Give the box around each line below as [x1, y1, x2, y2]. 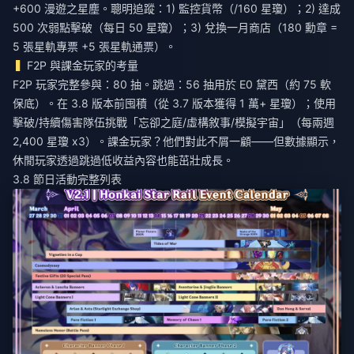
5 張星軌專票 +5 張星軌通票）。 [13, 40, 176, 53]
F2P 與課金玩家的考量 [27, 58, 139, 72]
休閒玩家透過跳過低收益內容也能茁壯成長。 [13, 153, 234, 167]
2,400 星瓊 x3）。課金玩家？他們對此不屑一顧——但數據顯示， [13, 134, 340, 148]
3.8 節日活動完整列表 [13, 172, 122, 186]
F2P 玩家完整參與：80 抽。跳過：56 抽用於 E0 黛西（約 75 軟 [13, 77, 331, 91]
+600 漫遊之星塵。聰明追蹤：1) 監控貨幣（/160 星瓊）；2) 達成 [13, 2, 341, 15]
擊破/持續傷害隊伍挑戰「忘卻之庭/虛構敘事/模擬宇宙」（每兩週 [13, 115, 334, 129]
